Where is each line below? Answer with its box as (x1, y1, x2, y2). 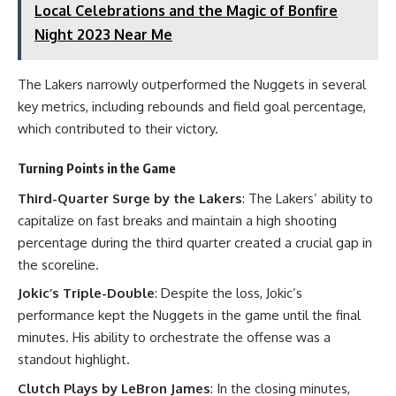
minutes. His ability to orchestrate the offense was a (18, 329, 331, 346)
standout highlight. (18, 351, 130, 368)
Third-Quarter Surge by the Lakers (18, 189, 242, 207)
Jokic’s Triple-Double (18, 285, 155, 301)
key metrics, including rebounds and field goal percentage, (18, 97, 366, 115)
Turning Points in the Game (18, 160, 176, 176)
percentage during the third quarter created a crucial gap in (18, 233, 372, 251)
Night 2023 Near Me (34, 25, 172, 43)
